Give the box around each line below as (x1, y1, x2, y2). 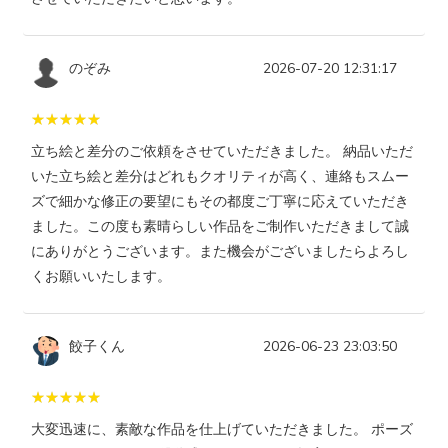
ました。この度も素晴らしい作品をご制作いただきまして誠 (31, 217, 409, 237)
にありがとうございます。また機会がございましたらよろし (31, 242, 409, 262)
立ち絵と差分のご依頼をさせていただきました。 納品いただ (31, 142, 413, 162)
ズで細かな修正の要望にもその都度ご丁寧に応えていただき (31, 192, 409, 212)
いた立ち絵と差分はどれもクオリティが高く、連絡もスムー (31, 167, 409, 187)
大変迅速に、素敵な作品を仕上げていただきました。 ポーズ (31, 420, 413, 440)
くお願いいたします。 (31, 267, 171, 287)
